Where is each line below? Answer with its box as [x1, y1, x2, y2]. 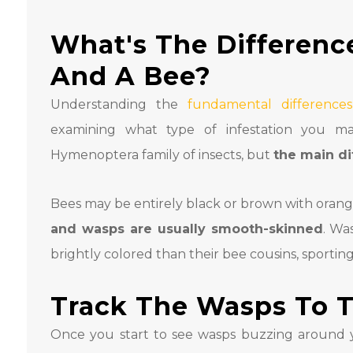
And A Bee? [50, 61, 211, 92]
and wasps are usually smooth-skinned [50, 221, 323, 237]
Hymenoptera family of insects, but [50, 147, 273, 163]
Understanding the [50, 97, 188, 113]
